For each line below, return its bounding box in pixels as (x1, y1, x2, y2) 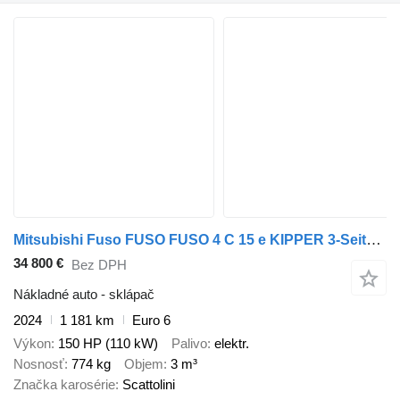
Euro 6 (132, 312, 171, 328)
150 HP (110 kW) (58, 336, 158, 352)
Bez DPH (71, 257, 127, 273)
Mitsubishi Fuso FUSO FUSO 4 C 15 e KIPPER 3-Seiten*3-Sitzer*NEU (366, 231, 381, 249)
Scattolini (122, 377, 175, 393)
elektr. (214, 336, 249, 352)
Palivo (171, 336, 207, 352)
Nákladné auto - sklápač (13, 286, 154, 302)
